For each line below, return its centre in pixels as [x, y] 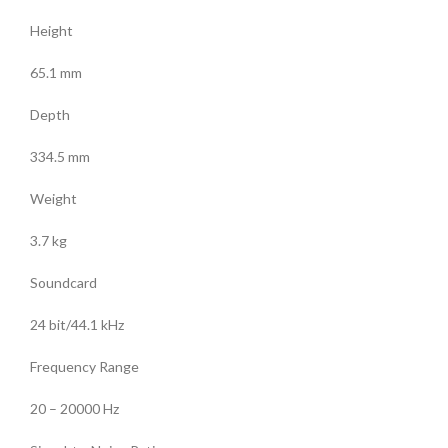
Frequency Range [84, 366]
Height [51, 30]
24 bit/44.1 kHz [77, 324]
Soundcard [63, 282]
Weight [53, 198]
